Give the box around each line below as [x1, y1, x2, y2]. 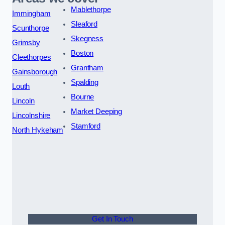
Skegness [71, 34, 103, 43]
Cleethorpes [12, 53, 51, 61]
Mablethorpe [71, 5, 111, 14]
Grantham [71, 63, 103, 72]
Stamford [71, 122, 100, 130]
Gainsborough [12, 67, 58, 76]
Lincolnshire [12, 111, 51, 120]
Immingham [12, 9, 51, 18]
